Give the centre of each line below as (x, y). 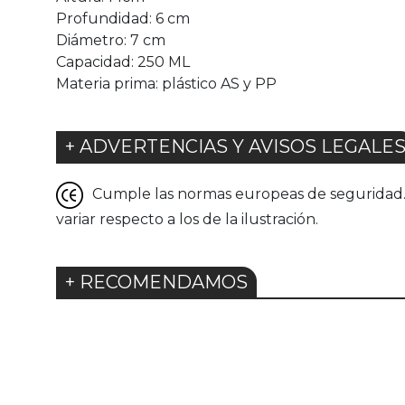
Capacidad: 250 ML (123, 62)
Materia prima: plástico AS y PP (166, 84)
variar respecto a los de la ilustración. (187, 220)
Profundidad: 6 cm (123, 19)
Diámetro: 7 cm (111, 41)
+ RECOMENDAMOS (156, 283)
